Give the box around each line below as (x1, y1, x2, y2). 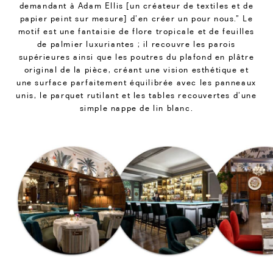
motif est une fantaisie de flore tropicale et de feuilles (18, 26, 255, 36)
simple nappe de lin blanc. (79, 102, 194, 113)
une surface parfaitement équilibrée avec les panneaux (16, 77, 257, 87)
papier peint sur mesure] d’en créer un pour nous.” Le (19, 13, 253, 23)
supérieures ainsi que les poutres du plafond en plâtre (18, 51, 255, 62)
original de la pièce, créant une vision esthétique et (24, 64, 249, 74)
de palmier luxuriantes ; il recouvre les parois (37, 38, 236, 49)
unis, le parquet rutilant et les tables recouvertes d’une (16, 90, 257, 100)
